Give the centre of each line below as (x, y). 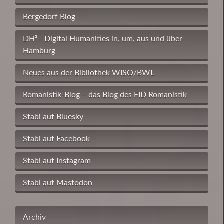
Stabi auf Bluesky (53, 117)
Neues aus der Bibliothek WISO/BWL (89, 73)
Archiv (34, 218)
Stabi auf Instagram (57, 161)
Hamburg (39, 51)
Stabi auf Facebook (56, 139)
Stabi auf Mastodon (58, 183)
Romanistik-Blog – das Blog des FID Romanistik (105, 95)
